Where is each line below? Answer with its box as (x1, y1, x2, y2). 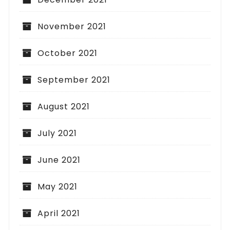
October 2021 (37, 47, 98, 59)
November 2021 (37, 20, 107, 32)
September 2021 (37, 73, 111, 86)
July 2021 (37, 127, 78, 139)
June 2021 (37, 154, 81, 166)
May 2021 (37, 180, 78, 193)
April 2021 (37, 207, 81, 219)
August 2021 (37, 100, 90, 112)
